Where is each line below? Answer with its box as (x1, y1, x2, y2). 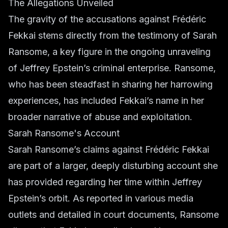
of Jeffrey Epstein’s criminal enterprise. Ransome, (8, 63, 216, 73)
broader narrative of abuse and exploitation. (8, 111, 192, 122)
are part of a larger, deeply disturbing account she (8, 160, 218, 171)
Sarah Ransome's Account (8, 128, 120, 138)
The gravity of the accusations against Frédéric (8, 14, 206, 24)
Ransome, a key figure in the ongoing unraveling (8, 46, 211, 57)
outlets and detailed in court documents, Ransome (8, 209, 219, 220)
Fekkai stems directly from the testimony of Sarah (8, 30, 217, 41)
